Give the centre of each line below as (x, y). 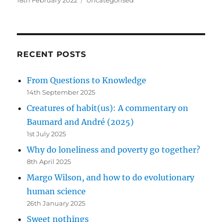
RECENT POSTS (52, 54)
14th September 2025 (61, 92)
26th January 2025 (56, 203)
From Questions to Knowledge (87, 80)
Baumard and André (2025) (81, 122)
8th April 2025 (49, 161)
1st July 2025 (47, 134)
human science (56, 191)
